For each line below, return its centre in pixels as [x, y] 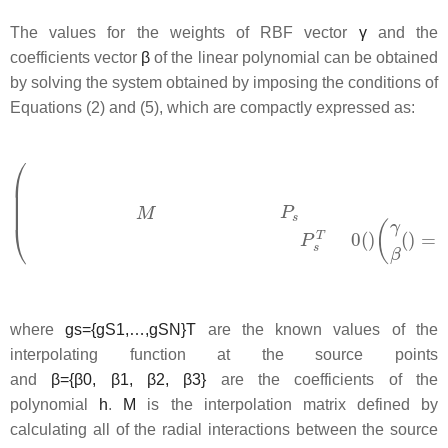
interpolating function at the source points [224, 354]
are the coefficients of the [322, 379]
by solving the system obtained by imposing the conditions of [224, 82]
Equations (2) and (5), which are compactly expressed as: [212, 107]
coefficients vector [76, 57]
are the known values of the [317, 329]
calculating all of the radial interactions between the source [224, 429]
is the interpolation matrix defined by [287, 404]
